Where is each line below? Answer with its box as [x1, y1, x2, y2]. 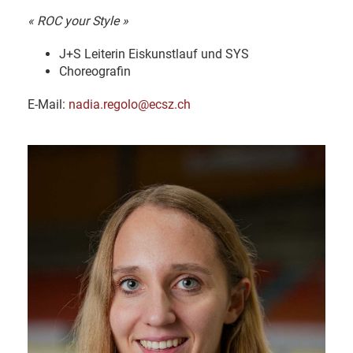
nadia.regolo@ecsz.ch [69, 96, 191, 112]
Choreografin [59, 63, 131, 79]
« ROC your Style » [28, 13, 128, 28]
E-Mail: [28, 96, 69, 112]
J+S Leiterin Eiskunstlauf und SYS [59, 46, 249, 61]
